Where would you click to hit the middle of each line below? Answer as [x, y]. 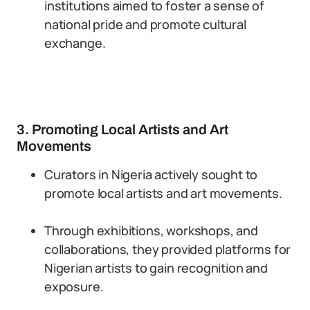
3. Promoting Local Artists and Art [122, 129]
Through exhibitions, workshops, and [151, 230]
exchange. [75, 43]
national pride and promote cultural [145, 24]
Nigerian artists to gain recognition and [156, 268]
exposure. [74, 286]
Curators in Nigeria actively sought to [151, 174]
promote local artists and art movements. [163, 193]
